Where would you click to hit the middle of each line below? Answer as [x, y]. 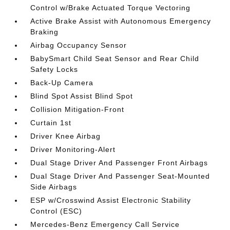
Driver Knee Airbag [66, 136]
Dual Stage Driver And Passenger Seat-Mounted [120, 176]
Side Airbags [54, 187]
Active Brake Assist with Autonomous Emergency [121, 21]
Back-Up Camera [62, 83]
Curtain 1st [51, 123]
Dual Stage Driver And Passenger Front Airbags [119, 163]
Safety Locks [54, 69]
